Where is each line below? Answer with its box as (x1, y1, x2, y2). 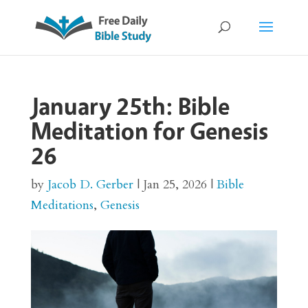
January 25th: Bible (30, 91, 230, 120)
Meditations (30, 197, 93, 214)
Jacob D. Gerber (47, 176, 133, 193)
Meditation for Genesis (30, 115, 268, 145)
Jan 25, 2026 (142, 176, 207, 193)
